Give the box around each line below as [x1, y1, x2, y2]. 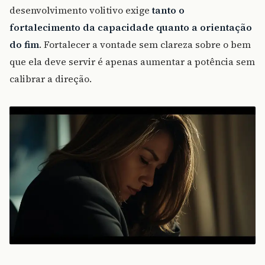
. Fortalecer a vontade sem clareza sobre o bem [39, 38, 251, 51]
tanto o [152, 4, 185, 17]
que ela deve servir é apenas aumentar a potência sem [9, 55, 255, 69]
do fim [9, 38, 39, 51]
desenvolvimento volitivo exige [9, 4, 152, 17]
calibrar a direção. [9, 72, 92, 86]
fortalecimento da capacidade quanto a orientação [9, 21, 252, 34]
